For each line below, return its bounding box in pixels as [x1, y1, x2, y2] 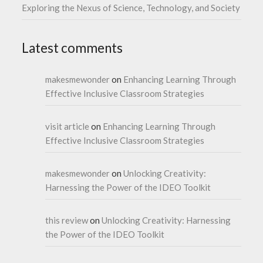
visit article [45, 120, 90, 131]
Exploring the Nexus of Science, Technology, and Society [22, 2, 241, 13]
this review [45, 214, 89, 225]
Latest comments [22, 39, 123, 56]
